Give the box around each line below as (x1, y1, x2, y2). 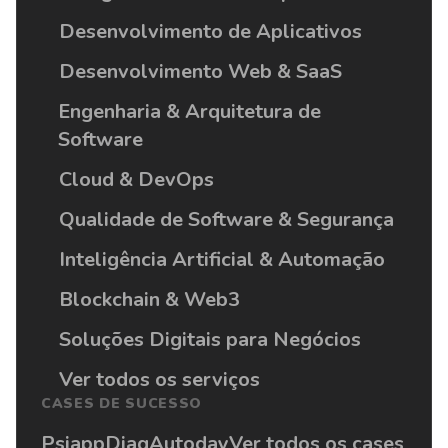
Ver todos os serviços (58, 365, 260, 393)
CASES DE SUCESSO (41, 393, 203, 413)
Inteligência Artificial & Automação (58, 245, 385, 273)
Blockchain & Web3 (58, 285, 240, 313)
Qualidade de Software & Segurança (58, 205, 394, 233)
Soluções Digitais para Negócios (58, 325, 361, 353)
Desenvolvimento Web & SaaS (58, 57, 342, 85)
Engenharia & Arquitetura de (58, 97, 322, 125)
